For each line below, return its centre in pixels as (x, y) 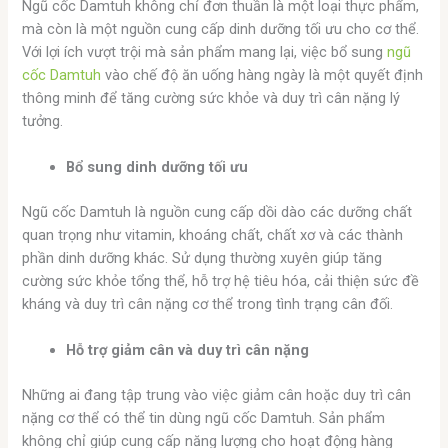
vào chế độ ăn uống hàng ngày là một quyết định (262, 74)
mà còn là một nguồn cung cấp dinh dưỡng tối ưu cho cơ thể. (221, 28)
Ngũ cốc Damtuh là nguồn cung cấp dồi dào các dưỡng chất (217, 212)
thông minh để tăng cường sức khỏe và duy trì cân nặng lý (211, 97)
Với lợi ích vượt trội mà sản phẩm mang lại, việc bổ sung (205, 51)
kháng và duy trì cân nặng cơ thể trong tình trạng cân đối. (208, 304)
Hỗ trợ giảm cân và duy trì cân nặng (188, 350)
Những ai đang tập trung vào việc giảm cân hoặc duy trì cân (217, 395)
